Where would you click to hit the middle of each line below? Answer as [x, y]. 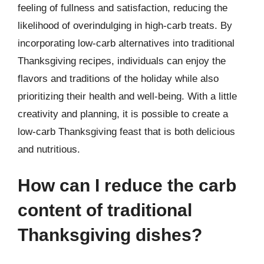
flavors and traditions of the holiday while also [118, 78]
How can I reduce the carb [127, 185]
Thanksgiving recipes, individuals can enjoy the [122, 61]
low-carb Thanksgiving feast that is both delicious [126, 131]
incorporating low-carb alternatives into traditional [126, 43]
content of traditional [105, 210]
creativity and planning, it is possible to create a [123, 114]
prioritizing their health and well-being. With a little [127, 96]
